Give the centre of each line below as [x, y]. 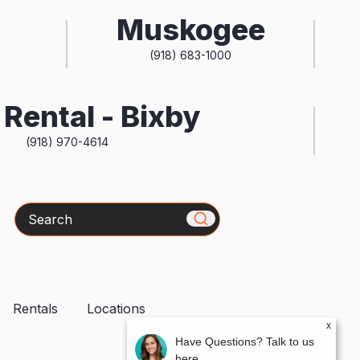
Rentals [35, 308]
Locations [116, 308]
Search [35, 212]
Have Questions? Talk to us [245, 342]
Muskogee [190, 30]
